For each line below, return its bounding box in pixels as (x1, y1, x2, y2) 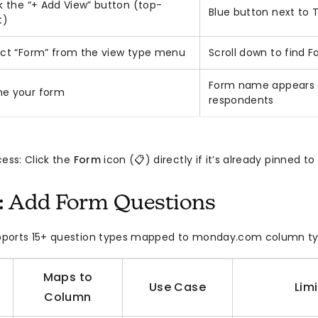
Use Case (148, 279, 207, 296)
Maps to (43, 269, 93, 286)
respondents (209, 93, 274, 108)
